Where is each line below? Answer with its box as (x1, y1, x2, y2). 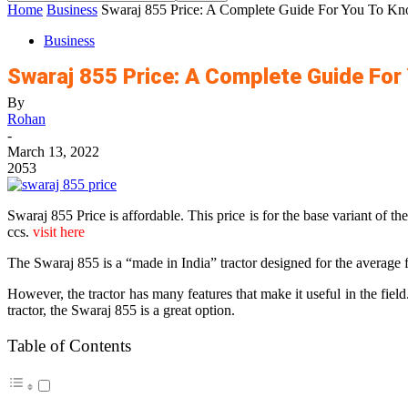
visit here (33, 224, 85, 240)
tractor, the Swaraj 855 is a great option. (7, 302, 235, 318)
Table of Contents (7, 336, 131, 356)
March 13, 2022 (7, 144, 99, 159)
